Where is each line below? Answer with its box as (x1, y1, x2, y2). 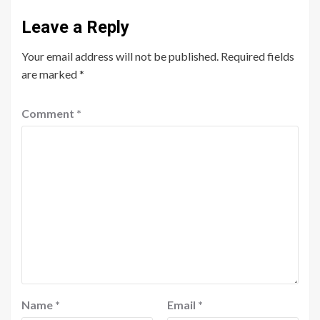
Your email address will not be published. (21, 49, 219, 64)
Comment (21, 106, 76, 121)
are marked (21, 67, 79, 81)
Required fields (221, 49, 294, 64)
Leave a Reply (21, 17, 129, 38)
